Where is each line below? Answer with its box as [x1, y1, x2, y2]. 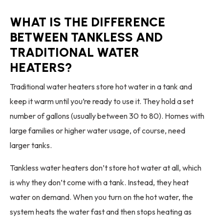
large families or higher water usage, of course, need [10, 126, 185, 136]
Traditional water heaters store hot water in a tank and [10, 82, 192, 92]
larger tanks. [10, 140, 52, 151]
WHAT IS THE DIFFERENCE [10, 14, 165, 30]
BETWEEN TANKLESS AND [10, 29, 163, 45]
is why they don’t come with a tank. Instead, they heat [10, 177, 189, 188]
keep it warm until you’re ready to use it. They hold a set [10, 96, 194, 107]
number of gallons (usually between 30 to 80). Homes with [10, 111, 204, 121]
